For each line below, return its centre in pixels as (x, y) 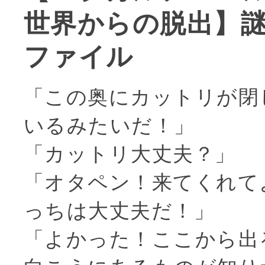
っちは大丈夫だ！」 (119, 210)
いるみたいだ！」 (109, 125)
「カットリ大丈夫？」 (130, 153)
